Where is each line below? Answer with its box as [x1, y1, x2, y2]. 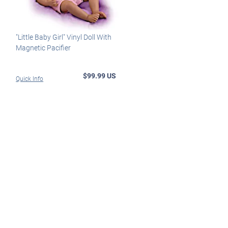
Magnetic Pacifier [16, 42, 71, 52]
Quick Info [16, 74, 44, 82]
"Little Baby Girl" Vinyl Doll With [16, 32, 112, 42]
